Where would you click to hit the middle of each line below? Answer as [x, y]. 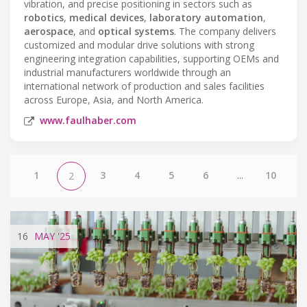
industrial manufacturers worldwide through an [127, 72]
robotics [44, 17]
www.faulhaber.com [88, 120]
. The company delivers [225, 31]
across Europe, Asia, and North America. [114, 99]
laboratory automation [206, 17]
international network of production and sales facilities [144, 86]
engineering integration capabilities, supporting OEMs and [151, 58]
